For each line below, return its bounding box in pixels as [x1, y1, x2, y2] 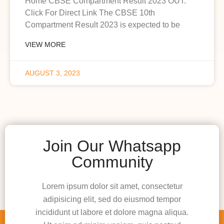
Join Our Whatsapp [43, 136, 181, 155]
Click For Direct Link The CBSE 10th [25, 8, 155, 17]
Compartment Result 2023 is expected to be [25, 20, 180, 29]
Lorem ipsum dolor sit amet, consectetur [41, 181, 182, 190]
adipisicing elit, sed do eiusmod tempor [43, 194, 181, 203]
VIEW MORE [25, 40, 65, 48]
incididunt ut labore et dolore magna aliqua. [35, 207, 188, 216]
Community [71, 152, 153, 171]
